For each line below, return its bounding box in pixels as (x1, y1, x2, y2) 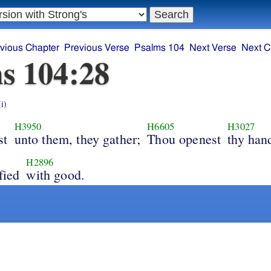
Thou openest (147, 129, 221, 148)
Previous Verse (64, 43, 130, 53)
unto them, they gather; (14, 129, 141, 148)
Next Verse (189, 43, 237, 53)
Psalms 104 (134, 43, 185, 53)
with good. (26, 165, 85, 183)
